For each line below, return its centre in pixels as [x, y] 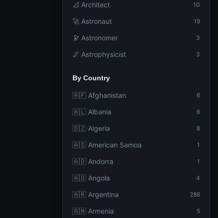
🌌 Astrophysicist [99, 54]
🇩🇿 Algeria [91, 128]
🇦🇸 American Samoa [107, 145]
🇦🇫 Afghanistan [99, 95]
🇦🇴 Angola [91, 178]
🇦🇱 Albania [92, 112]
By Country [91, 78]
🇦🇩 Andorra [93, 161]
